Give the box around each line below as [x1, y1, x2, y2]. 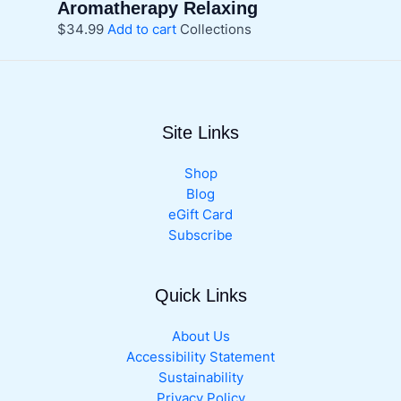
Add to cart [107, 21, 176, 38]
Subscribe [168, 226, 233, 243]
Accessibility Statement [126, 348, 275, 365]
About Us [171, 328, 230, 345]
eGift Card [168, 206, 233, 223]
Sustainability [158, 369, 243, 386]
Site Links [162, 122, 239, 142]
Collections [179, 21, 252, 38]
